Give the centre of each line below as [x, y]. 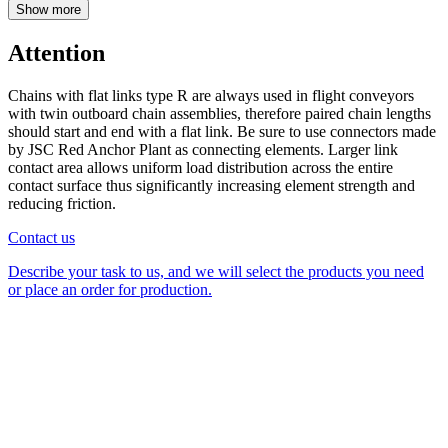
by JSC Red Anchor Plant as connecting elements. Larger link [203, 150]
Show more [48, 10]
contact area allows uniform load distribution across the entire [200, 168]
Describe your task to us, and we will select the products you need [216, 272]
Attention [56, 53]
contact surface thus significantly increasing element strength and [211, 186]
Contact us [41, 238]
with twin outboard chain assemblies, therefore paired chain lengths [219, 114]
